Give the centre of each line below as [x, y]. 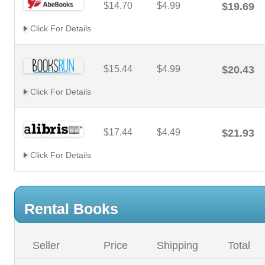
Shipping [177, 245]
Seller [46, 245]
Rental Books [71, 209]
